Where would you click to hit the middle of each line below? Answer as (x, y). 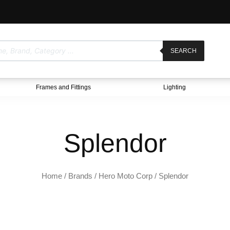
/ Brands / (80, 176)
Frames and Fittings (63, 87)
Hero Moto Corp (126, 176)
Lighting (175, 87)
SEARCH (183, 51)
